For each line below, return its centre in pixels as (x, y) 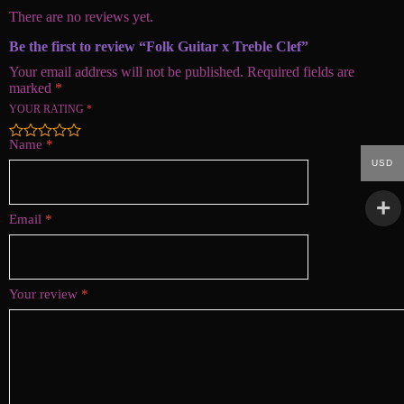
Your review (45, 294)
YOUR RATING (48, 109)
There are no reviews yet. (81, 16)
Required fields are (301, 71)
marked (32, 87)
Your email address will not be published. (126, 71)
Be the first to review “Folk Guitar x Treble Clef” (159, 46)
